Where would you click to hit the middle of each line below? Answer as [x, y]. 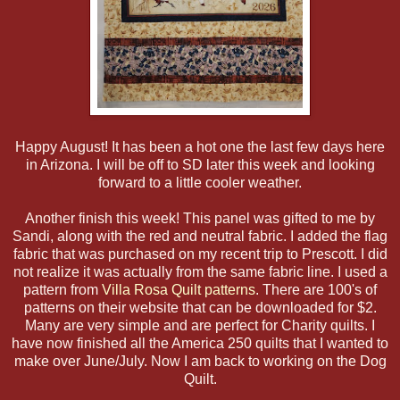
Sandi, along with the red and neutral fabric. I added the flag [200, 236]
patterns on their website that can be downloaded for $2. [200, 307]
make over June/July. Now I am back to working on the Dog [200, 361]
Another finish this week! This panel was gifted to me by [200, 218]
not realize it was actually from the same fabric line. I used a [200, 271]
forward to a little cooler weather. [200, 182]
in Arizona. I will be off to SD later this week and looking [200, 164]
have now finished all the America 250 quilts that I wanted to [200, 343]
